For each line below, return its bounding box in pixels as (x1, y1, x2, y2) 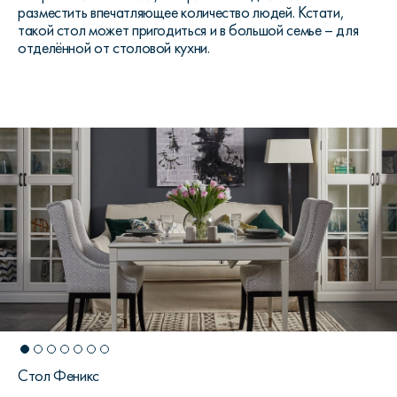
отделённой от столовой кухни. (18, 38, 210, 58)
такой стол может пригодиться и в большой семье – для (18, 20, 359, 40)
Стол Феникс (18, 366, 100, 385)
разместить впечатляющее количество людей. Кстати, (18, 3, 345, 22)
